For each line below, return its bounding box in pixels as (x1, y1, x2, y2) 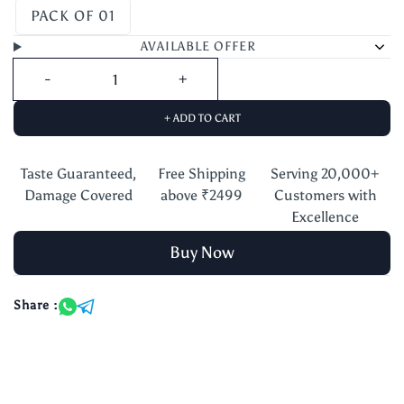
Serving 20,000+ (271, 165, 381, 182)
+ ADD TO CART (163, 112, 241, 124)
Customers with (273, 187, 377, 204)
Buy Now (170, 243, 234, 262)
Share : (14, 298, 59, 313)
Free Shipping (158, 165, 246, 182)
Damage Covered (24, 187, 133, 204)
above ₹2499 (161, 187, 243, 204)
